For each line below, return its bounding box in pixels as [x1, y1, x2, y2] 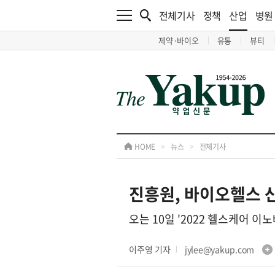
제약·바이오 [158, 34, 199, 46]
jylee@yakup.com [184, 243, 256, 255]
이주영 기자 [129, 243, 171, 255]
